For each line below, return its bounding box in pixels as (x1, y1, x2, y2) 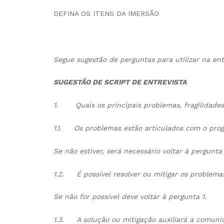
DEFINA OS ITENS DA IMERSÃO (53, 9, 159, 18)
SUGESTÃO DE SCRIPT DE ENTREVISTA (53, 78, 186, 86)
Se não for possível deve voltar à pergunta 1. (53, 192, 206, 201)
